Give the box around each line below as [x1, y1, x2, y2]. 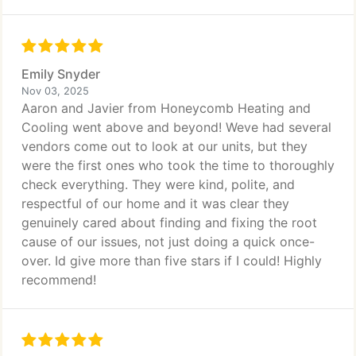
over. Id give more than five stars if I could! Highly [21, 253, 322, 269]
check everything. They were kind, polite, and [21, 176, 295, 192]
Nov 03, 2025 [21, 85, 89, 97]
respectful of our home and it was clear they [21, 195, 289, 211]
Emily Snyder [21, 66, 100, 82]
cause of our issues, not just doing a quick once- [21, 234, 315, 250]
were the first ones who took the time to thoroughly [21, 157, 335, 173]
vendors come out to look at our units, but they [21, 138, 308, 154]
